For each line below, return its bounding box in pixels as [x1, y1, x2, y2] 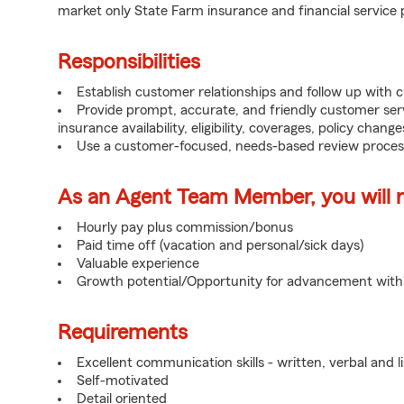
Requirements [58, 322, 188, 344]
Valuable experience [77, 256, 199, 271]
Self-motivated [77, 373, 169, 388]
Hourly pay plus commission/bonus [77, 220, 293, 234]
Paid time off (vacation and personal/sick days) [77, 238, 363, 252]
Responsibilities [58, 51, 200, 73]
